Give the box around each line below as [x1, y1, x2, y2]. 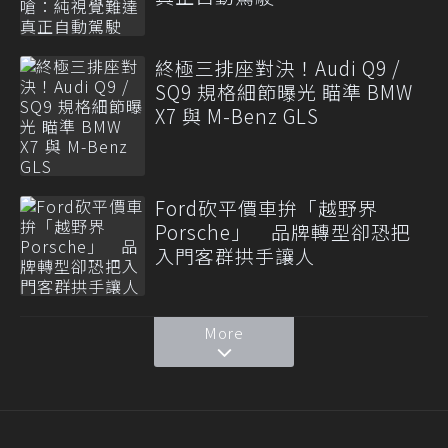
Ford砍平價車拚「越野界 [155, 194, 378, 221]
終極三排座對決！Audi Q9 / [155, 54, 400, 81]
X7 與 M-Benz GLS [155, 102, 319, 129]
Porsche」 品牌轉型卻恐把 [155, 218, 411, 245]
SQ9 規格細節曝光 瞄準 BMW [155, 78, 413, 105]
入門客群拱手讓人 [155, 242, 315, 269]
